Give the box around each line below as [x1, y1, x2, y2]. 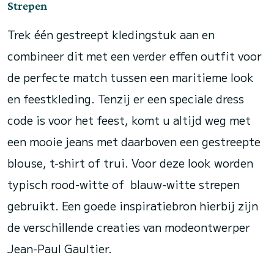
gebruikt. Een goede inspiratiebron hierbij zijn [7, 198, 258, 213]
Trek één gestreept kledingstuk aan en [7, 26, 215, 42]
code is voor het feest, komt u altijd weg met [7, 112, 251, 128]
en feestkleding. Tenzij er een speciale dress [7, 91, 244, 106]
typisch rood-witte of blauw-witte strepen [7, 176, 240, 192]
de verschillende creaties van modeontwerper [7, 219, 250, 235]
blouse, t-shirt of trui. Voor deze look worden [7, 155, 253, 171]
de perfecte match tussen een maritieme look [7, 69, 254, 85]
